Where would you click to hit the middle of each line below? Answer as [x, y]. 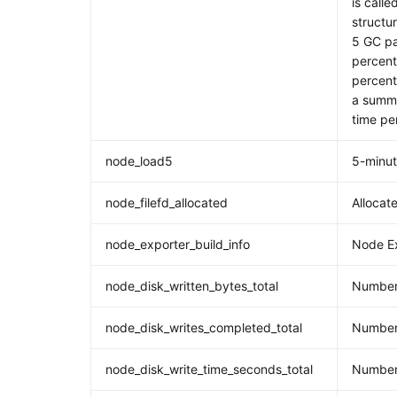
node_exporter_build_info [178, 244]
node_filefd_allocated [167, 202]
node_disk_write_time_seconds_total [210, 369]
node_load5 [140, 161]
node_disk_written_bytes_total [192, 286]
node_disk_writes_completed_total [204, 327]
